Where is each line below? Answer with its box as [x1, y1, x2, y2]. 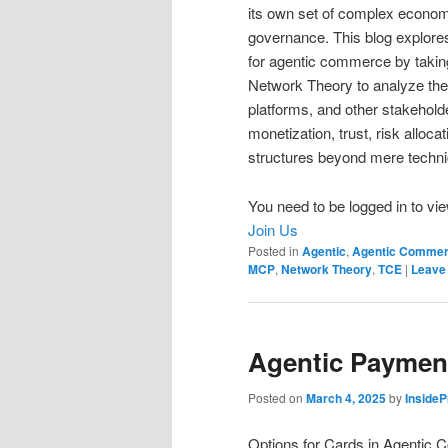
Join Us [248, 218, 298, 240]
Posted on [248, 389, 306, 407]
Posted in [248, 241, 299, 259]
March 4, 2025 [306, 389, 386, 408]
